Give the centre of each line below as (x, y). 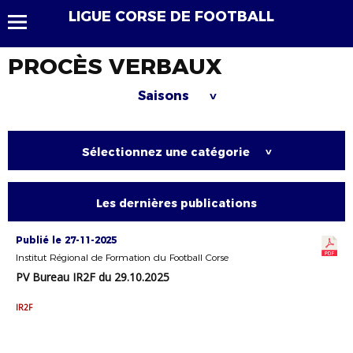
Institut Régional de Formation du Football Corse (122, 257)
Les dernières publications (176, 203)
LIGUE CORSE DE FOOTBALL (172, 17)
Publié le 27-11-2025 (66, 240)
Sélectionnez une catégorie (165, 152)
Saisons (165, 96)
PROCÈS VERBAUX (115, 66)
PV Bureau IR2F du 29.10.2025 (93, 277)
